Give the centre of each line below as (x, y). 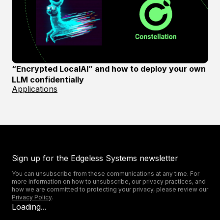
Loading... (29, 207)
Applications (35, 89)
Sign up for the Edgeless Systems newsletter (95, 158)
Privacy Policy (32, 197)
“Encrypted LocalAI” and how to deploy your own (109, 69)
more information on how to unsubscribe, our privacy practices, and (109, 181)
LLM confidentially (48, 80)
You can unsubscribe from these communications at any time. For (106, 174)
